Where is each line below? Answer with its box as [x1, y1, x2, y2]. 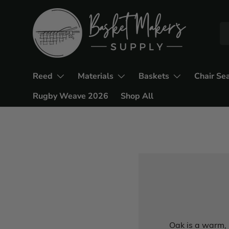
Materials [78, 71, 113, 82]
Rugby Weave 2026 [33, 90, 108, 102]
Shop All [121, 90, 153, 102]
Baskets [139, 71, 169, 82]
